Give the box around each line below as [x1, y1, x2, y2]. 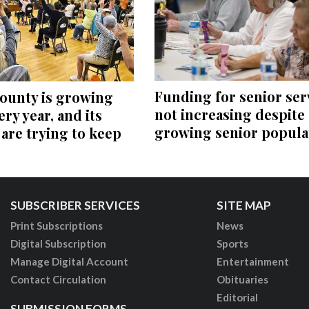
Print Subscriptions [10, 219, 103, 232]
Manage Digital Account [10, 255, 128, 268]
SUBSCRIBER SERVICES [10, 197, 140, 212]
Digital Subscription [10, 237, 106, 250]
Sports [216, 237, 248, 250]
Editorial [216, 290, 258, 303]
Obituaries [216, 272, 268, 286]
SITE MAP [216, 197, 271, 212]
